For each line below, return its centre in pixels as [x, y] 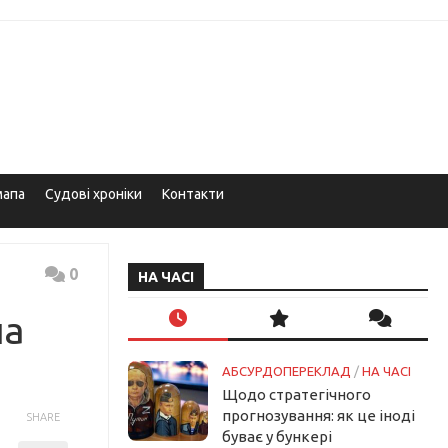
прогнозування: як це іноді [318, 415]
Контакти [193, 194]
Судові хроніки [93, 194]
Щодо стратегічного [296, 394]
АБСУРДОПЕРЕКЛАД [286, 371]
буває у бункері [277, 436]
